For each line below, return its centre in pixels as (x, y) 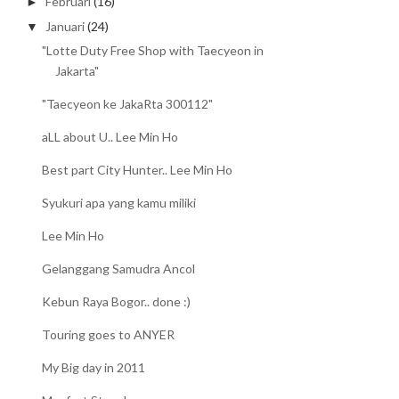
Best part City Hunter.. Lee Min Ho (138, 170)
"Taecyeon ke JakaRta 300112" (128, 104)
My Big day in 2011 (94, 368)
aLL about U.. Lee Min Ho (110, 137)
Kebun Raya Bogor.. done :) (117, 302)
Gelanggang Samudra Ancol (119, 269)
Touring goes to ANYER (109, 335)
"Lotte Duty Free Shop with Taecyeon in (153, 51)
